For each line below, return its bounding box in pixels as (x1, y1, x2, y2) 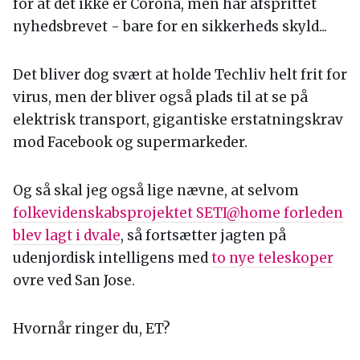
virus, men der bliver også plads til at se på (13, 88, 308, 106)
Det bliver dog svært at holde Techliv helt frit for (13, 65, 347, 84)
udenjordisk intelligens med (13, 248, 211, 267)
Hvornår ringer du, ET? (13, 319, 170, 337)
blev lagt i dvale (13, 226, 121, 244)
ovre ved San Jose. (13, 271, 135, 289)
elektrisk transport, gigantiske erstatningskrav (13, 110, 343, 129)
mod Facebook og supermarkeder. (13, 133, 247, 151)
